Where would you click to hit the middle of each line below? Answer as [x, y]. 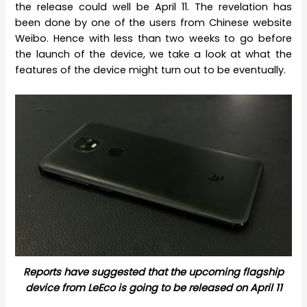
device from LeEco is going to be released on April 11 [153, 287]
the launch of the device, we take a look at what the [153, 54]
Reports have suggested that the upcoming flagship [153, 272]
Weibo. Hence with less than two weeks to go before [153, 39]
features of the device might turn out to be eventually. [151, 70]
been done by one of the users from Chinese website [153, 23]
